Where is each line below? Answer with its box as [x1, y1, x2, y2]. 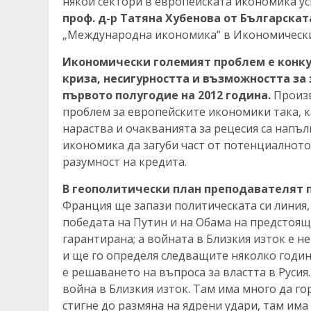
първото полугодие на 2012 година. [62, 87, 271, 103]
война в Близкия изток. [62, 280, 190, 296]
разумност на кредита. [62, 153, 187, 169]
